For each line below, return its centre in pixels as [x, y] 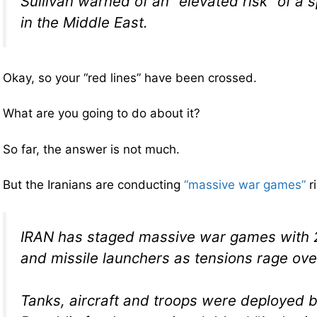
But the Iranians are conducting [93, 185]
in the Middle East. [84, 23]
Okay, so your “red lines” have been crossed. [130, 77]
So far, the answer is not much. [91, 149]
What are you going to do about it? [102, 114]
